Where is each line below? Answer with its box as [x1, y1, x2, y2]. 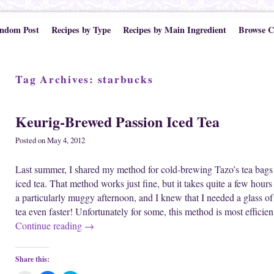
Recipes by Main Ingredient [122, 23, 226, 36]
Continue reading [15, 219, 84, 232]
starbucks [97, 71, 154, 87]
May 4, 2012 [47, 135, 85, 146]
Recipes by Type [51, 23, 111, 36]
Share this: [15, 254, 50, 265]
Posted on [15, 135, 47, 146]
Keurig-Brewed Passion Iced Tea [15, 110, 220, 132]
